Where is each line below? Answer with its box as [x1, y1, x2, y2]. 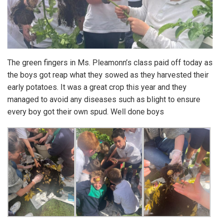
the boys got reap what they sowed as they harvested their [7, 70, 209, 80]
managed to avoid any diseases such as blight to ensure [7, 94, 200, 104]
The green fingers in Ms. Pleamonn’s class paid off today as [7, 57, 213, 67]
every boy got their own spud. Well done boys [7, 107, 164, 116]
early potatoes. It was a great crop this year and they [7, 82, 187, 92]
